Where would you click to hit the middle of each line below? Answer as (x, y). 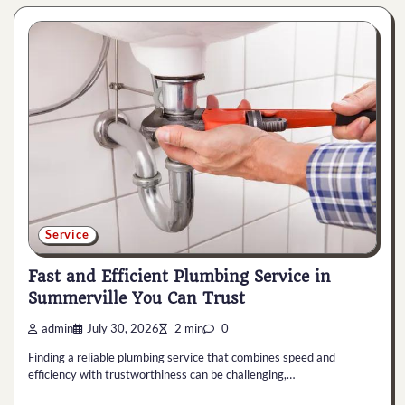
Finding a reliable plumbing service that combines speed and (182, 358)
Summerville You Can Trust (137, 299)
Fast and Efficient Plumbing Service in (179, 277)
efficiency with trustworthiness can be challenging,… (161, 375)
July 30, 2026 (123, 329)
